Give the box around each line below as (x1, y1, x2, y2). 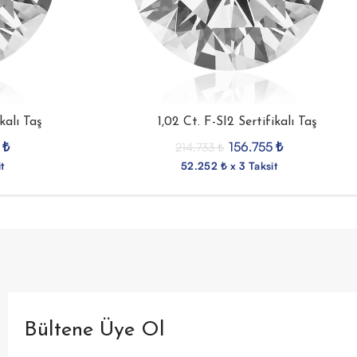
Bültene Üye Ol (24, 320, 165, 341)
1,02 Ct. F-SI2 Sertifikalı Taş (157, 116, 317, 128)
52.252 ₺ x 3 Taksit (181, 159, 277, 172)
